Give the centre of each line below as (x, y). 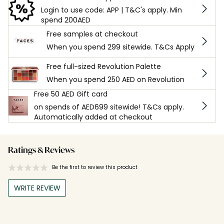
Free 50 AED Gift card (71, 94)
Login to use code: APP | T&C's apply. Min (111, 10)
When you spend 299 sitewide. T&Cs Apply (120, 47)
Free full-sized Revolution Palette (104, 66)
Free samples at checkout (92, 34)
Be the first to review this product (95, 167)
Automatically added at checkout (93, 117)
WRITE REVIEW (37, 188)
